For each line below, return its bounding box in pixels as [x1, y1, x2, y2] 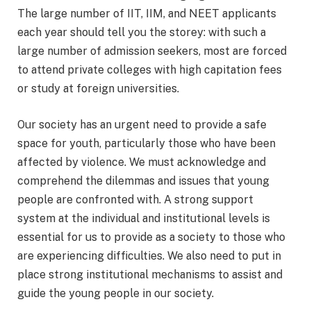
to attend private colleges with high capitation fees [17, 63, 282, 77]
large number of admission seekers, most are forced [17, 44, 287, 58]
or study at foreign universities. [17, 82, 179, 96]
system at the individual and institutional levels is [17, 211, 270, 225]
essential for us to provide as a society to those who [17, 230, 285, 244]
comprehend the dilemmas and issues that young [17, 174, 269, 187]
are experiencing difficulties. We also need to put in [17, 249, 281, 262]
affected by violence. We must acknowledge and [17, 155, 266, 169]
